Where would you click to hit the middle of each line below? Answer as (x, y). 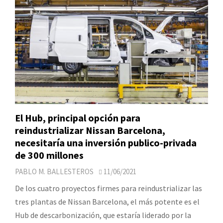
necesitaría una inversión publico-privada (106, 142)
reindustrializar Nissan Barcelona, (90, 130)
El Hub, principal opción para (78, 117)
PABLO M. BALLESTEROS (54, 171)
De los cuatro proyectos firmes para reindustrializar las (109, 188)
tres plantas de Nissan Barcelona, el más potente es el (107, 201)
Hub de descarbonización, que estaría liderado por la (103, 215)
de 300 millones (49, 155)
